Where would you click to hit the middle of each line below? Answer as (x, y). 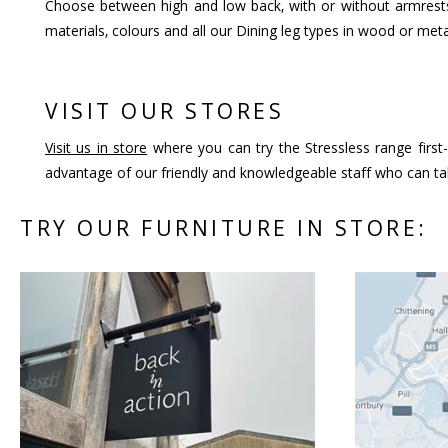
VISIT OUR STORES (164, 111)
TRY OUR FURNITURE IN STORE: (224, 228)
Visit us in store (96, 147)
